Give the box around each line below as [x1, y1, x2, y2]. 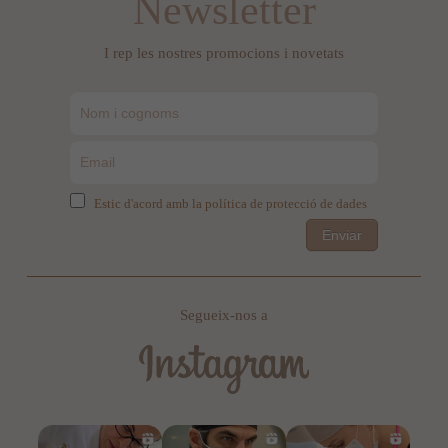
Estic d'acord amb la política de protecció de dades [94, 196, 367, 211]
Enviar [322, 227, 362, 243]
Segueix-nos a [180, 306, 268, 323]
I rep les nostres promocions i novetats [104, 44, 344, 61]
